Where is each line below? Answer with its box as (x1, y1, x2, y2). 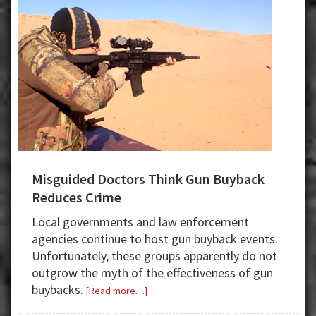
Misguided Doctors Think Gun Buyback (32, 169, 265, 188)
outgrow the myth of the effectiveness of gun (32, 264, 273, 281)
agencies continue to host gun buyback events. (32, 230, 278, 247)
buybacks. (32, 281, 86, 298)
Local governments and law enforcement (32, 213, 249, 230)
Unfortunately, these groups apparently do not (32, 247, 277, 264)
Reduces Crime (32, 188, 121, 206)
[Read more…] (86, 284, 147, 297)
